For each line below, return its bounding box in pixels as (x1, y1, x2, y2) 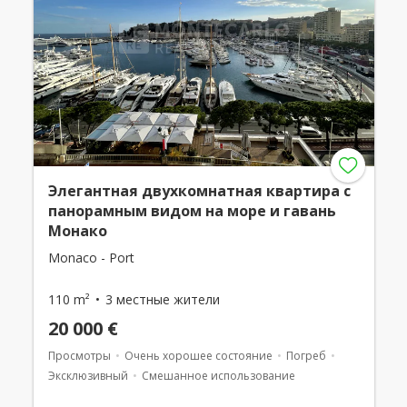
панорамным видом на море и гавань (47, 201, 336, 222)
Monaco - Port (47, 249, 134, 267)
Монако (47, 221, 107, 242)
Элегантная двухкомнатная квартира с (47, 181, 351, 202)
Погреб (285, 348, 326, 364)
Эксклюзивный (47, 368, 128, 384)
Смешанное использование (141, 368, 295, 384)
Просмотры (47, 348, 111, 364)
